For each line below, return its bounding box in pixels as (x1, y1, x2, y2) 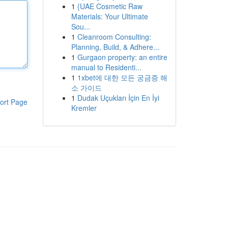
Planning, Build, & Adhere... (71, 42, 159, 52)
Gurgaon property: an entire (77, 52, 167, 62)
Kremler (71, 103, 97, 113)
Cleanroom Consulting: (77, 32, 151, 42)
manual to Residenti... (71, 62, 141, 72)
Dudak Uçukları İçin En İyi (77, 93, 159, 103)
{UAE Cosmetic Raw (77, 1, 142, 11)
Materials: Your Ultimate (71, 11, 148, 21)
